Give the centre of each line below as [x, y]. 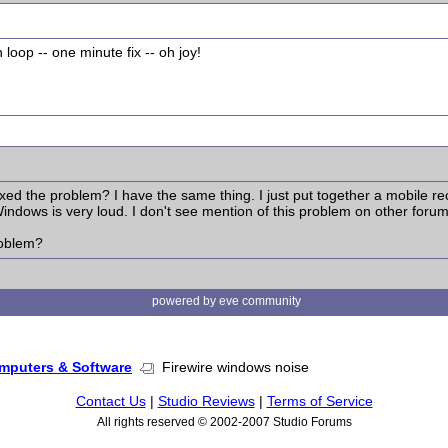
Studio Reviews [206, 401]
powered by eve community [226, 301]
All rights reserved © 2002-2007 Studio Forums [224, 422]
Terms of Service [319, 401]
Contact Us [110, 401]
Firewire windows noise [231, 367]
